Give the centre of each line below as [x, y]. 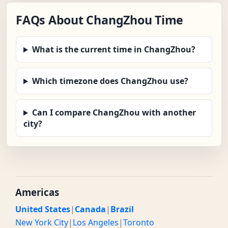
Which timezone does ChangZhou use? [110, 81]
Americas [37, 192]
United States [43, 209]
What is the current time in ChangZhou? [113, 50]
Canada [90, 209]
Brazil [122, 209]
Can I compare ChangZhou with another [114, 113]
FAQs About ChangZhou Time [100, 20]
